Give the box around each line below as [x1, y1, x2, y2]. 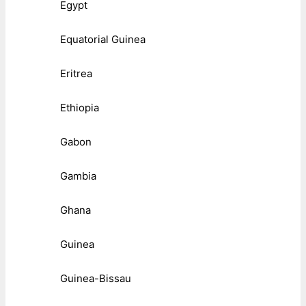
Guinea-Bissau [60, 272, 131, 286]
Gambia [60, 169, 96, 183]
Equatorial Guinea [60, 33, 145, 46]
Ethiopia [60, 101, 99, 115]
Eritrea [60, 67, 92, 81]
